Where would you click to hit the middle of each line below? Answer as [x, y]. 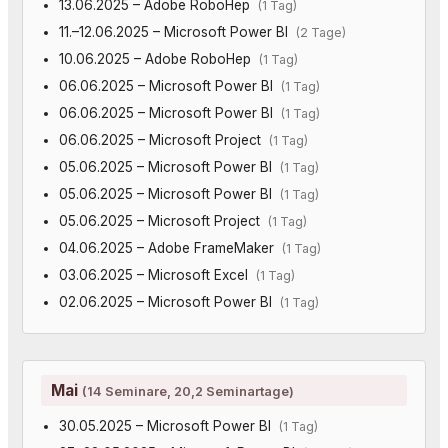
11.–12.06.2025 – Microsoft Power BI [177, 31]
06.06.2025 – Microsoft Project [163, 139]
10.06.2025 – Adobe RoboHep [158, 58]
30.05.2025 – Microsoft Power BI [168, 425]
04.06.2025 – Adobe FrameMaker [170, 247]
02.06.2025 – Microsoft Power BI [169, 301]
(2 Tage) [320, 32]
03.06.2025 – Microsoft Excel [157, 274]
